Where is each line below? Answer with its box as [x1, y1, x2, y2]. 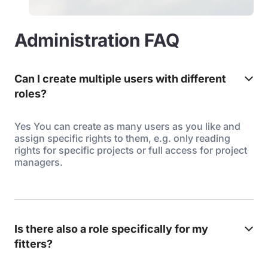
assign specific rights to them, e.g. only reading [14, 132, 230, 144]
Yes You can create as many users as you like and [14, 120, 240, 132]
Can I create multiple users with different [14, 72, 226, 85]
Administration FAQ [14, 29, 179, 51]
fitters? [14, 237, 53, 250]
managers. [14, 156, 63, 168]
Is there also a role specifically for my [14, 223, 208, 235]
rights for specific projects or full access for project [14, 144, 247, 156]
